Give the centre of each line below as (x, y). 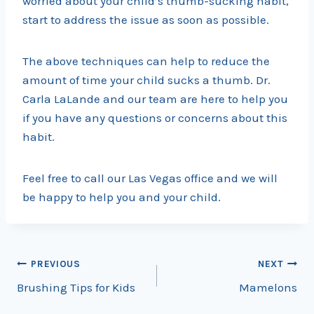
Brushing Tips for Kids (76, 288)
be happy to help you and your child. (122, 197)
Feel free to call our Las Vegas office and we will (150, 178)
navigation (68, 297)
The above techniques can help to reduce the (146, 61)
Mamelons (268, 288)
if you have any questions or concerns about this (155, 118)
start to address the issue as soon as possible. (146, 20)
